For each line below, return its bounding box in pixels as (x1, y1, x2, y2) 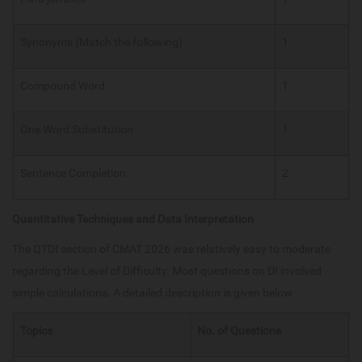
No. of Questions (197, 324, 281, 338)
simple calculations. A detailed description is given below (12, 286, 293, 300)
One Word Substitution (20, 123, 133, 137)
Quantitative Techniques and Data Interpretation (12, 213, 254, 226)
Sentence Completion (20, 166, 126, 180)
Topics (20, 324, 53, 338)
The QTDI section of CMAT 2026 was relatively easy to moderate (12, 242, 330, 256)
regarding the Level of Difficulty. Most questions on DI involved (12, 264, 322, 278)
